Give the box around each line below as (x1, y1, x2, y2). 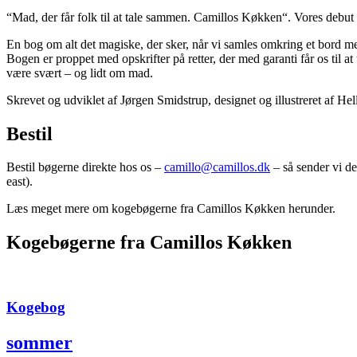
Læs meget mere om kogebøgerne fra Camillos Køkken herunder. (6, 202, 335, 216)
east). (6, 175, 33, 189)
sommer (6, 331, 73, 353)
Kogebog (6, 298, 65, 316)
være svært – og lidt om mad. (6, 65, 153, 80)
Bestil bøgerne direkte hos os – (6, 160, 164, 175)
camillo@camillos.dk (164, 160, 270, 175)
